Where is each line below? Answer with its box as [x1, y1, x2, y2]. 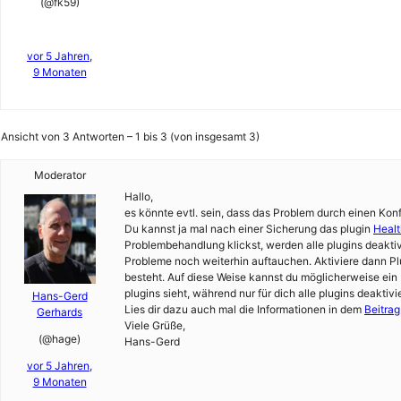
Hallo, [124, 190, 153, 203]
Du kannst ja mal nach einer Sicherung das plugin [124, 222, 373, 235]
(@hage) [38, 332, 81, 346]
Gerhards [37, 305, 82, 319]
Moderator [33, 168, 86, 182]
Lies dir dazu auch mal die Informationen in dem [124, 303, 364, 316]
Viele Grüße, [124, 319, 185, 332]
